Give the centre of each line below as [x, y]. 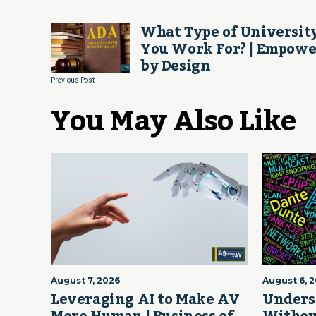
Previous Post [73, 80]
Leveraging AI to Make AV [145, 299]
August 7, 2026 [85, 280]
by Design [176, 67]
